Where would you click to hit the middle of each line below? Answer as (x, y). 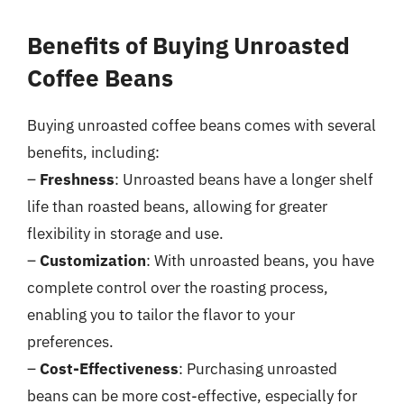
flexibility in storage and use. (125, 233)
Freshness (77, 179)
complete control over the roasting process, (178, 287)
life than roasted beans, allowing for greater (177, 206)
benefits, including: (93, 152)
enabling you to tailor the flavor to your (161, 314)
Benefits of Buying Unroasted (188, 45)
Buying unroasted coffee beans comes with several (202, 125)
